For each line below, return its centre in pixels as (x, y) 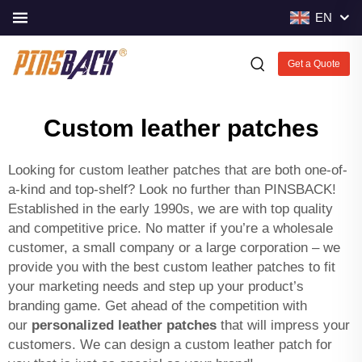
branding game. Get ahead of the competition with (158, 306)
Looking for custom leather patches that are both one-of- (178, 170)
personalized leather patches (124, 325)
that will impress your (283, 325)
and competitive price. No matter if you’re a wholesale (170, 228)
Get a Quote (314, 64)
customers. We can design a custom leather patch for (170, 345)
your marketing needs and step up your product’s (156, 286)
